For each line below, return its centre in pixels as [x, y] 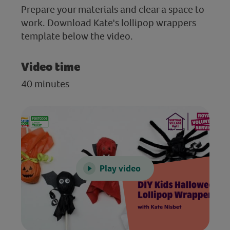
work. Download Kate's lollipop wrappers [108, 22]
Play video [120, 168]
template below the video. [77, 36]
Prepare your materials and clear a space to [112, 9]
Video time [50, 66]
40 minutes [45, 83]
